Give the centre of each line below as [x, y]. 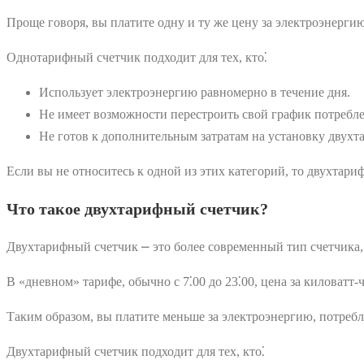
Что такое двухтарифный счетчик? [137, 208]
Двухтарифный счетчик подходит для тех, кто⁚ [136, 351]
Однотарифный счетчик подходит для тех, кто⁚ [137, 57]
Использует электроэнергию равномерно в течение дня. [195, 92]
